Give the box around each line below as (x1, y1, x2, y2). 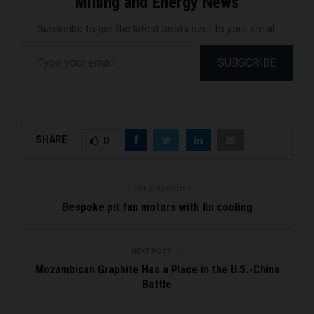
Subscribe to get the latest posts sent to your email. (37, 22, 277, 36)
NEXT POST (131, 247, 172, 256)
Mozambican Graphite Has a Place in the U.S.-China (34, 263, 280, 277)
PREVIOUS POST (133, 185, 192, 193)
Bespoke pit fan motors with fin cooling (62, 200, 252, 214)
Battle (142, 278, 172, 292)
